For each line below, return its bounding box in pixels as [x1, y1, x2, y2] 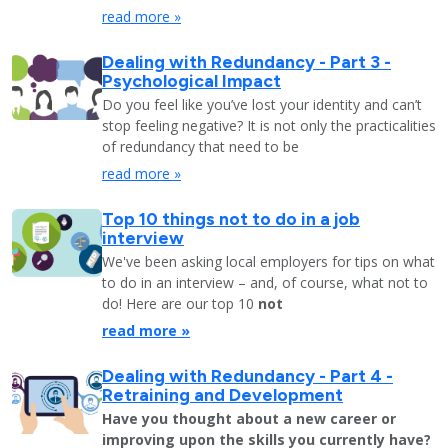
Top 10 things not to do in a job [102, 208, 360, 229]
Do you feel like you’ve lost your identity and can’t [102, 95, 422, 114]
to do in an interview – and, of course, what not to [102, 273, 428, 292]
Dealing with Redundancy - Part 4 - [102, 365, 393, 386]
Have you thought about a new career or [102, 409, 396, 428]
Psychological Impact [102, 70, 281, 91]
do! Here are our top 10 [102, 294, 254, 313]
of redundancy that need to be [102, 137, 299, 156]
